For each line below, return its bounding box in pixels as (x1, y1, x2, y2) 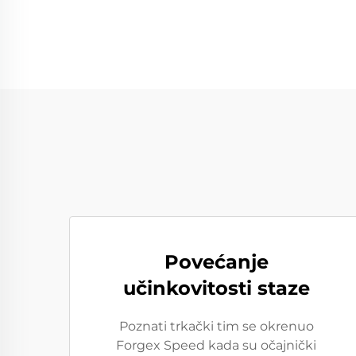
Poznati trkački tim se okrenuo (118, 319, 314, 334)
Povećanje (164, 250, 269, 273)
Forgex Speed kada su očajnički (116, 338, 316, 353)
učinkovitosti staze (122, 277, 310, 300)
